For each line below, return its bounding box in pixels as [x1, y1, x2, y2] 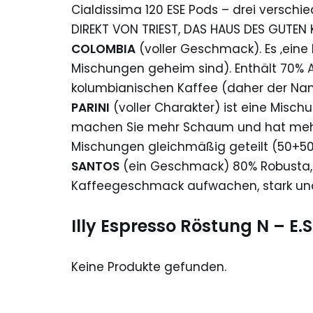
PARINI [71, 99, 110, 116]
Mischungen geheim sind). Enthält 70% [71, 59, 307, 77]
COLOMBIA [71, 40, 136, 57]
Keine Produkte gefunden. [71, 258, 226, 275]
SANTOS [71, 157, 119, 175]
